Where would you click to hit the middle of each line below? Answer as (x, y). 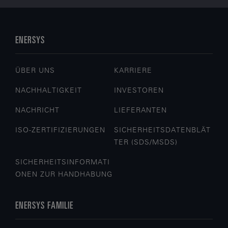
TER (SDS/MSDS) (146, 142)
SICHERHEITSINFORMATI (63, 162)
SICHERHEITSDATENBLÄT (163, 130)
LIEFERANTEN (141, 110)
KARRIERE (133, 70)
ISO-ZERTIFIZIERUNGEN (61, 130)
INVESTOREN (139, 90)
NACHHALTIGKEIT (49, 90)
